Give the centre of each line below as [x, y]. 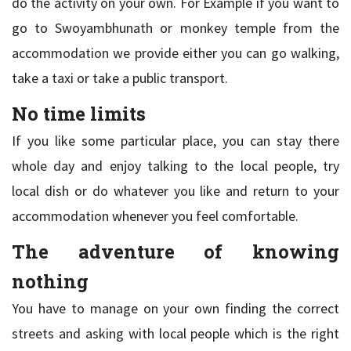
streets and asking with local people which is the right [175, 333]
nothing [50, 281]
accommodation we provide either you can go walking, [175, 52]
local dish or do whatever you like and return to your [175, 190]
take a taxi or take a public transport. [120, 78]
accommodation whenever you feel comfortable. [155, 215]
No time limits [79, 113]
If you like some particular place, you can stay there [175, 140]
